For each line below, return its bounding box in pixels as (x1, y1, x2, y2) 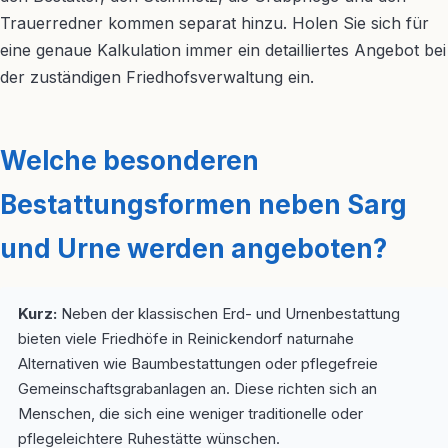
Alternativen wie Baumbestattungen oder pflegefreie (18, 354, 378, 373)
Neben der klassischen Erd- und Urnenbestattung (57, 304, 400, 323)
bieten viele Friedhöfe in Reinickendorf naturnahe (18, 329, 354, 348)
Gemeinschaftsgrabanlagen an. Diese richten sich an (18, 379, 377, 398)
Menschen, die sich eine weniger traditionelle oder (18, 404, 363, 423)
